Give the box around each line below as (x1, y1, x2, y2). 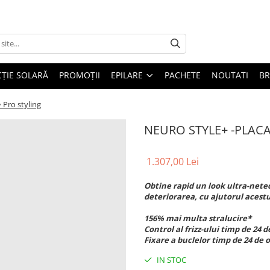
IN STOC (155, 254, 186, 265)
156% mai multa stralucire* (144, 212, 255, 224)
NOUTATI (212, 69, 248, 81)
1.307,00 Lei (146, 154, 199, 168)
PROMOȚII (59, 69, 100, 81)
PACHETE (165, 69, 201, 81)
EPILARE (111, 69, 143, 81)
